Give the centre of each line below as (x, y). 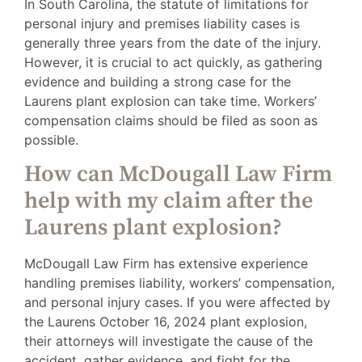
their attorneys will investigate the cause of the (168, 341)
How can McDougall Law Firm (178, 175)
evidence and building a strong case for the (158, 81)
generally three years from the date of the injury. (173, 42)
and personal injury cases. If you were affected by (177, 303)
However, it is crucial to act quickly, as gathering (173, 62)
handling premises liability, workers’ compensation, (179, 283)
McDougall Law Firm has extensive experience (166, 264)
